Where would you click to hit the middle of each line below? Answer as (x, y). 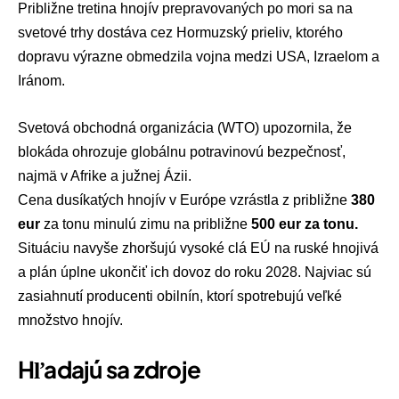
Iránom (40, 81)
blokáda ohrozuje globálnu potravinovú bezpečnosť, (182, 151)
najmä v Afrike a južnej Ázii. (105, 175)
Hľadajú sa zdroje (110, 370)
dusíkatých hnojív (111, 199)
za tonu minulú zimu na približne (146, 224)
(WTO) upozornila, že (283, 127)
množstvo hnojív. (70, 320)
